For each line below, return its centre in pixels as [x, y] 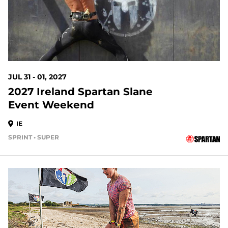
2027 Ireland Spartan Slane [80, 92]
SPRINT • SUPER [34, 137]
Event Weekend [51, 105]
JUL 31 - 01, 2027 [37, 77]
